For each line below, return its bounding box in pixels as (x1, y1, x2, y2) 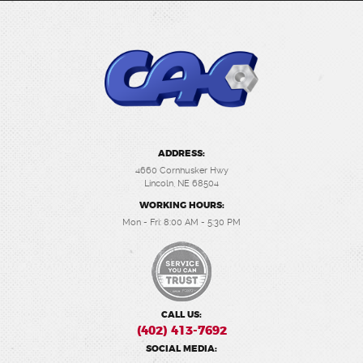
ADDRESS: (158, 148, 205, 158)
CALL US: (161, 310, 202, 319)
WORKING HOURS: (139, 200, 224, 210)
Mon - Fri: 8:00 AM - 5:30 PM (122, 216, 241, 228)
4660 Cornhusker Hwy (135, 164, 228, 176)
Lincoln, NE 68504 (144, 177, 219, 189)
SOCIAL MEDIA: (146, 344, 217, 353)
